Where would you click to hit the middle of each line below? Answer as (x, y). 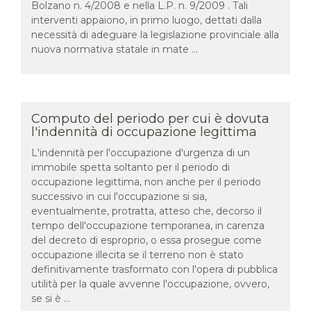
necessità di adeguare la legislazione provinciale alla (155, 34)
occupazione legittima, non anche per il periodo (146, 182)
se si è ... (51, 298)
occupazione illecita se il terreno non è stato (137, 254)
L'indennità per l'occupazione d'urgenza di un (141, 152)
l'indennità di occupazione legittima (144, 132)
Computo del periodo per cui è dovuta (150, 118)
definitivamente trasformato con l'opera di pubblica (154, 269)
